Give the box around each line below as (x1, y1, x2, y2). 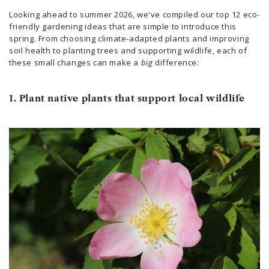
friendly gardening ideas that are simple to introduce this (9, 21, 237, 32)
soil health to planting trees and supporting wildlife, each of (9, 45, 247, 56)
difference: (153, 57, 199, 68)
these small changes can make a (9, 57, 141, 68)
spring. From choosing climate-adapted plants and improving (9, 33, 249, 44)
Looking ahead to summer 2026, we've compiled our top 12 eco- (9, 9, 261, 20)
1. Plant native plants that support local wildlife (9, 92, 245, 104)
